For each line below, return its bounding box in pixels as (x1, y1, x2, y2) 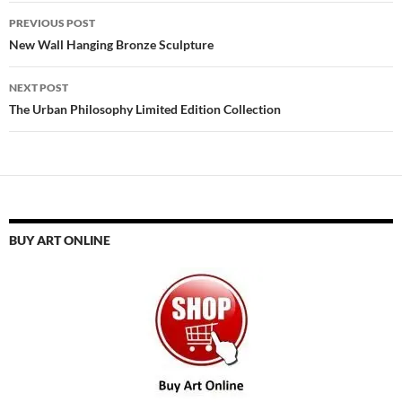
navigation (8, 32, 119, 62)
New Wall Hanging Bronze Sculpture (9, 36, 214, 52)
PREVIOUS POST (9, 15, 95, 30)
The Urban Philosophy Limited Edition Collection (9, 100, 281, 117)
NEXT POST (9, 80, 68, 94)
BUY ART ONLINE (9, 232, 110, 248)
